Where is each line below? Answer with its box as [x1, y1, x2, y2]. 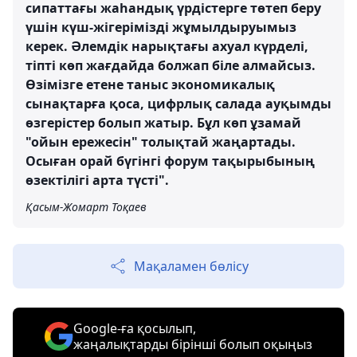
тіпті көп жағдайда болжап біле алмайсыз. [25, 57, 316, 75]
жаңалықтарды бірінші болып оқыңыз [73, 335, 312, 354]
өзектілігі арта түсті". [25, 171, 169, 190]
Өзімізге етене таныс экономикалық [25, 76, 275, 94]
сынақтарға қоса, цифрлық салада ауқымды [25, 95, 331, 113]
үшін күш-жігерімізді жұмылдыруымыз [25, 18, 296, 37]
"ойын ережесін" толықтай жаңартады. [25, 133, 296, 151]
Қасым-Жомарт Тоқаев [25, 199, 147, 215]
